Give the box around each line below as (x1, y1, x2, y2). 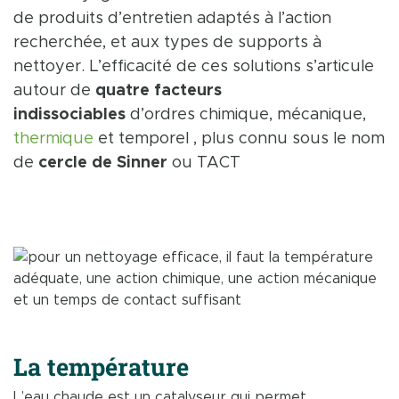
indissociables (13, 107, 126, 123)
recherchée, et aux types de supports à (13, 35, 322, 51)
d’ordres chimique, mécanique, (126, 107, 366, 123)
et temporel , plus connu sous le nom (94, 131, 385, 147)
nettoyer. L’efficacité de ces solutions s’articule (13, 59, 374, 75)
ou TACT (167, 155, 240, 171)
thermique (13, 131, 94, 147)
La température (13, 351, 189, 382)
